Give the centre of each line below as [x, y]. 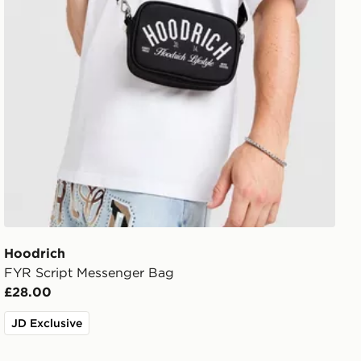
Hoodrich [35, 253]
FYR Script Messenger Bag [89, 273]
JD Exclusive [47, 324]
